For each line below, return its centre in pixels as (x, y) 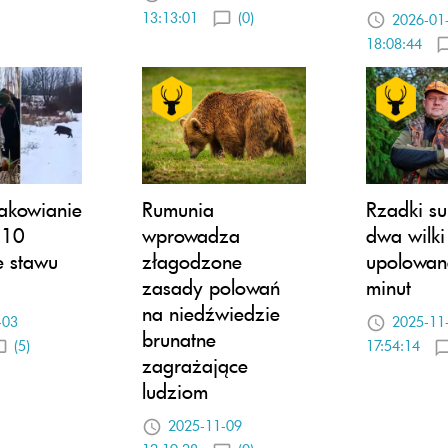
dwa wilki (405, 234)
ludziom (175, 390)
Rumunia (178, 208)
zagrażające (195, 364)
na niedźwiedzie (211, 312)
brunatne (179, 338)
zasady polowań (211, 286)
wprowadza (191, 234)
